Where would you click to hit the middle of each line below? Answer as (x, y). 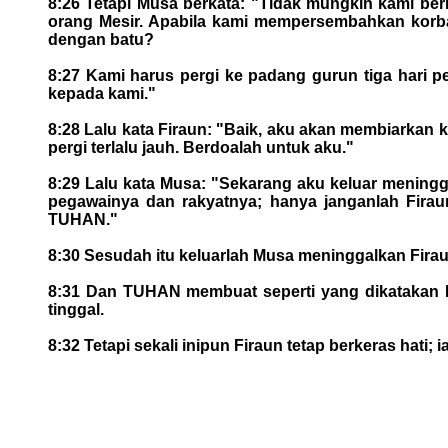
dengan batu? (101, 39)
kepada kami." (102, 93)
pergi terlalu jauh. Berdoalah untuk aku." (201, 147)
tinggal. (76, 309)
